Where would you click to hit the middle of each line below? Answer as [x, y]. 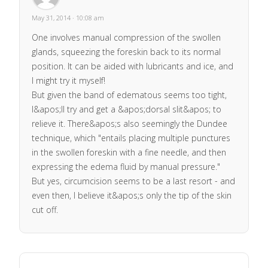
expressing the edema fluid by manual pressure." [126, 166]
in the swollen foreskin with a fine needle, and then [129, 152]
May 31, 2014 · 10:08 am [68, 17]
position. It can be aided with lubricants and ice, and [133, 66]
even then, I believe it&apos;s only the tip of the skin [132, 195]
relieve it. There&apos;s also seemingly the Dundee [130, 123]
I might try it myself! [68, 80]
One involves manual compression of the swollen [126, 37]
